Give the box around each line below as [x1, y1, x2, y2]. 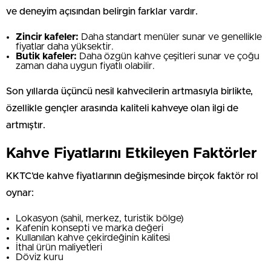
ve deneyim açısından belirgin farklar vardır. [6, 6, 198, 16]
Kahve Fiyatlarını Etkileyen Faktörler [6, 146, 257, 161]
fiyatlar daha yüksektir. [16, 41, 114, 51]
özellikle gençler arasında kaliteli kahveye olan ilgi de [6, 103, 238, 113]
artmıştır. [6, 120, 45, 130]
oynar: [6, 188, 34, 198]
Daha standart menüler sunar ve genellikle [79, 31, 262, 42]
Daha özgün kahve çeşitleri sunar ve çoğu [77, 51, 260, 61]
